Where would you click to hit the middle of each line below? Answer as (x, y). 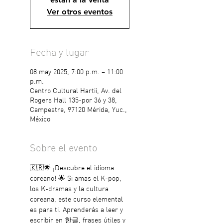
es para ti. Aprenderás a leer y (77, 210)
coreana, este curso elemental (77, 200)
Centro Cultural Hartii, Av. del (76, 91)
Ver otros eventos (80, 12)
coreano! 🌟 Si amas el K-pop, (77, 179)
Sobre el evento (64, 149)
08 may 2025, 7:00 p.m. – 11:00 (76, 72)
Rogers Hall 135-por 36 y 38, (73, 101)
